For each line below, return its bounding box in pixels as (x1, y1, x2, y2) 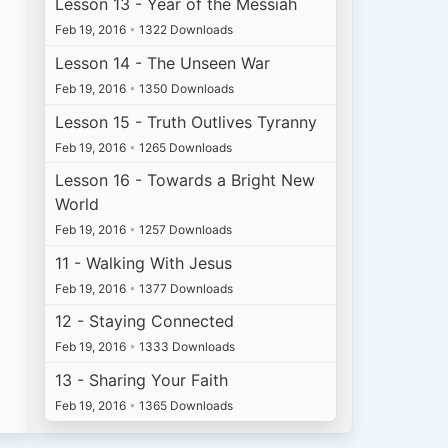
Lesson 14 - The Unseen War (55, 52, 271, 73)
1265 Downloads (136, 139, 233, 155)
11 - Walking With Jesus (55, 252, 233, 273)
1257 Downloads (136, 222, 233, 238)
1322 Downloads (136, 22, 234, 38)
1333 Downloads (136, 339, 236, 355)
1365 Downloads (136, 397, 234, 413)
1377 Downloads (136, 280, 234, 296)
